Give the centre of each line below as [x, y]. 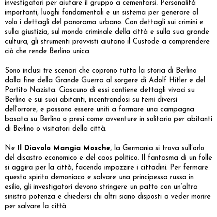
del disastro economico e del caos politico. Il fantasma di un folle [108, 158]
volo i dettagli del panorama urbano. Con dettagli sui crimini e [104, 22]
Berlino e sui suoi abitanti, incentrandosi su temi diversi [91, 100]
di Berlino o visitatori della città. [56, 129]
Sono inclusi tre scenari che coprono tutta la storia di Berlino [101, 71]
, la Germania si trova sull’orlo [157, 148]
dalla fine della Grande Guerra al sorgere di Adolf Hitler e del [105, 80]
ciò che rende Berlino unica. [48, 51]
